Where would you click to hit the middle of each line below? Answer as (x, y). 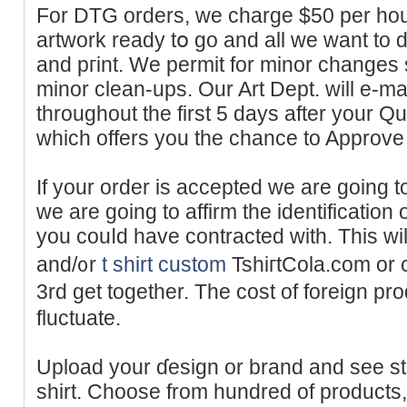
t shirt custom (164, 264)
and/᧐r (69, 264)
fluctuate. (79, 318)
